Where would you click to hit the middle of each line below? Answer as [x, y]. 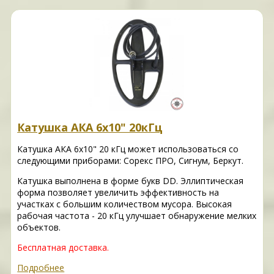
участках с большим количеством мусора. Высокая [125, 204]
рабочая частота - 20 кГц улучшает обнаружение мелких [137, 216]
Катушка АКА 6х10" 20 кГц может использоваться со [128, 149]
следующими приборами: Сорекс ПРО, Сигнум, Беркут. [132, 161]
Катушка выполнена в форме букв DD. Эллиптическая [131, 181]
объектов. [39, 228]
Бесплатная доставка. [63, 248]
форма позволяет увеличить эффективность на [118, 193]
